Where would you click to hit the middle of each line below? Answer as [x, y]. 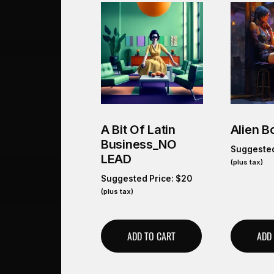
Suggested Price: [138, 178]
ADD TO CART [151, 236]
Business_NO [139, 144]
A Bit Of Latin [138, 129]
